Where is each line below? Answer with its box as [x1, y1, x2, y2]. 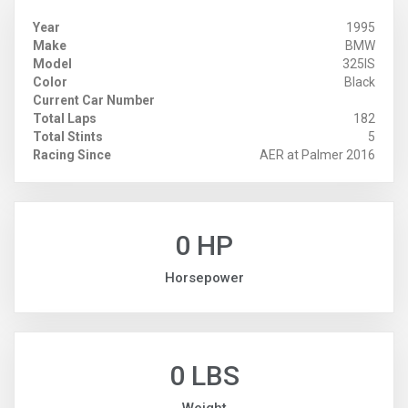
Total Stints [33, 129, 103, 145]
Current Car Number [33, 93, 155, 108]
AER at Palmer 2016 [260, 148, 375, 163]
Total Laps [33, 111, 97, 127]
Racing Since [33, 148, 111, 163]
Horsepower [164, 270, 244, 287]
